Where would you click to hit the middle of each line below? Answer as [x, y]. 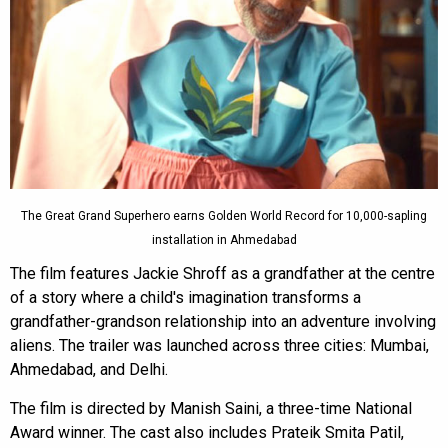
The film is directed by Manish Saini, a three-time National [211, 408]
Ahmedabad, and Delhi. [89, 369]
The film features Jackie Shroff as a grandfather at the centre [222, 273]
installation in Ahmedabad [224, 239]
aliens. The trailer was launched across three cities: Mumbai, [219, 345]
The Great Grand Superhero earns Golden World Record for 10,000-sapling [224, 215]
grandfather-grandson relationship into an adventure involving [223, 321]
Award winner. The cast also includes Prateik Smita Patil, [207, 432]
